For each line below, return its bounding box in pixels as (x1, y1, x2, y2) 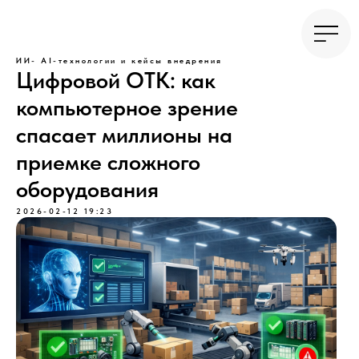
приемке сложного (16, 148, 200, 175)
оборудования (16, 175, 159, 203)
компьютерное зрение (16, 94, 238, 121)
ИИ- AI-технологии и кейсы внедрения (16, 55, 223, 65)
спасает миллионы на (16, 121, 232, 148)
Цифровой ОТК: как (16, 67, 216, 94)
